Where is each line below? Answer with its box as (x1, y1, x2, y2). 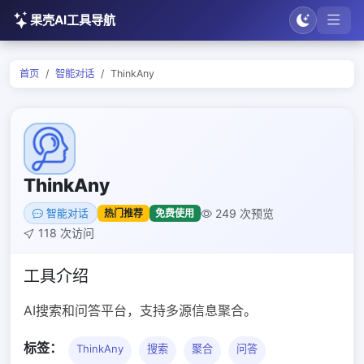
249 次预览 (215, 206, 275, 220)
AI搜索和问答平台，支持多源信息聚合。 (24, 302, 257, 318)
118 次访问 (38, 226, 94, 240)
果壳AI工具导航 (30, 12, 115, 28)
